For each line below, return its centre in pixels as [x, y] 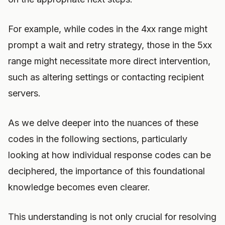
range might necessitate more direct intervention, [109, 61]
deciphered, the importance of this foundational [106, 171]
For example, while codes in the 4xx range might [108, 29]
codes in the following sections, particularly [98, 139]
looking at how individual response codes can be [109, 155]
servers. [24, 93]
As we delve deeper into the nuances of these [103, 123]
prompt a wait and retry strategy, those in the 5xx [110, 45]
